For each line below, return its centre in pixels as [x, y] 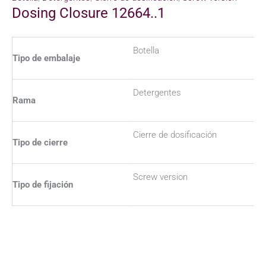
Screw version [160, 177]
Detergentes [157, 92]
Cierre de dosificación [175, 134]
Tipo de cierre [40, 142]
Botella [146, 50]
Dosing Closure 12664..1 [88, 13]
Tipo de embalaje [46, 58]
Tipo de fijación [43, 184]
